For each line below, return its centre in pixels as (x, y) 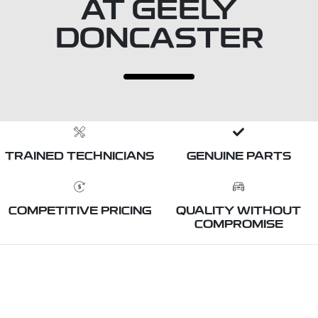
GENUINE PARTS (238, 157)
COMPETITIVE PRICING (79, 212)
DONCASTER (159, 40)
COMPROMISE (238, 225)
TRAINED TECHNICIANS (79, 157)
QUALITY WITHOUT (238, 212)
